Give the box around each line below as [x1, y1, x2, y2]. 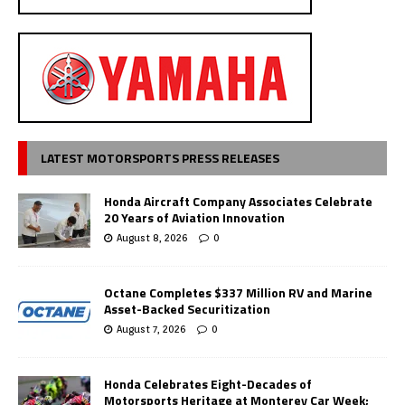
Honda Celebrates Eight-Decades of [104, 374, 312, 394]
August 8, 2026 [117, 231, 187, 245]
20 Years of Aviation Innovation [104, 208, 285, 228]
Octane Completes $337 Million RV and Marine [104, 283, 372, 303]
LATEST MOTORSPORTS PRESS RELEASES [41, 148, 279, 168]
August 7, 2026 [117, 323, 185, 336]
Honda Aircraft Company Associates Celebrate [104, 192, 372, 212]
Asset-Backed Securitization [104, 299, 270, 319]
